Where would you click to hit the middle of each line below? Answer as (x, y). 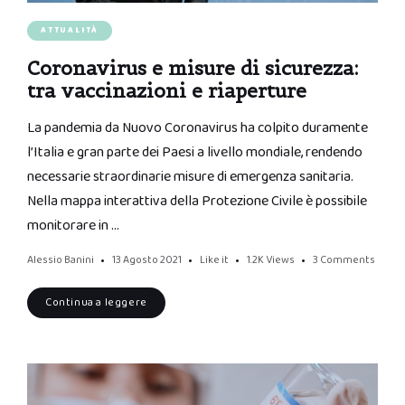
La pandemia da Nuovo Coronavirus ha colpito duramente (198, 127)
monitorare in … (73, 225)
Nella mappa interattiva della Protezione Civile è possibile (197, 201)
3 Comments (344, 259)
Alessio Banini (61, 259)
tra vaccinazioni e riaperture (167, 90)
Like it (214, 259)
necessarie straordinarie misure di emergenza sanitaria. (190, 176)
